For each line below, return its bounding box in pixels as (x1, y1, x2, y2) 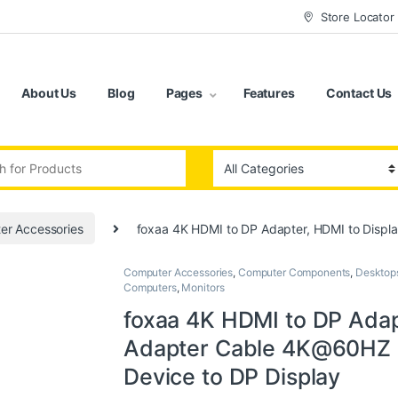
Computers (123, 280, 177, 294)
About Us (21, 85, 77, 101)
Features (243, 85, 295, 101)
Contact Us (325, 85, 393, 101)
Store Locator (320, 9, 394, 24)
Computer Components (237, 265, 351, 279)
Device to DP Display (123, 362, 341, 390)
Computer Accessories (123, 265, 234, 279)
